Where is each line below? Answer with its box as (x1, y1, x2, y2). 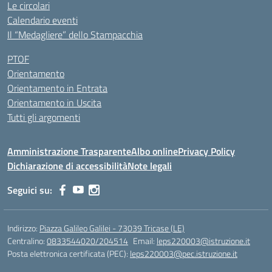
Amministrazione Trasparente (7, 144, 131, 158)
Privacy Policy (178, 144, 235, 158)
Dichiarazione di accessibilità (7, 158, 127, 173)
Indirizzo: (7, 222, 39, 234)
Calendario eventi (7, 13, 78, 27)
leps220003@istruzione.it (157, 234, 250, 247)
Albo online (131, 144, 178, 158)
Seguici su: (7, 183, 52, 197)
